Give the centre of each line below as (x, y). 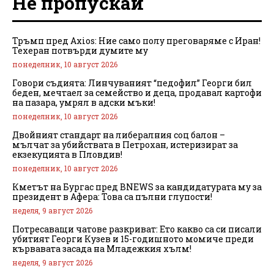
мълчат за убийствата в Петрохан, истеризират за (125, 144)
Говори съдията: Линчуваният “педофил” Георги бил (132, 83)
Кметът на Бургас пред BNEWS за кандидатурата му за (137, 187)
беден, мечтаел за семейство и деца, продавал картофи (137, 92)
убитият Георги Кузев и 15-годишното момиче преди (133, 239)
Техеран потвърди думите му (80, 50)
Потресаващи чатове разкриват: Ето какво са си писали (137, 229)
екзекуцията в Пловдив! (67, 154)
